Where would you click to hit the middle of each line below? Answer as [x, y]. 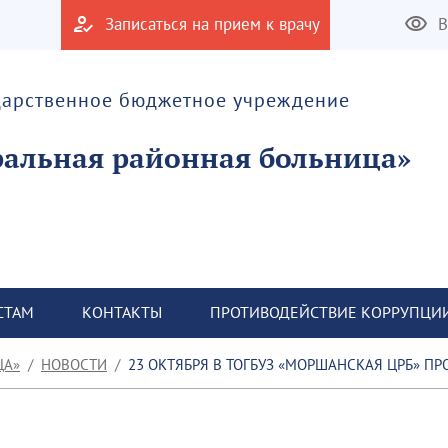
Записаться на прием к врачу [212, 24]
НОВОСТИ [74, 364]
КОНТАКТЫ [122, 312]
